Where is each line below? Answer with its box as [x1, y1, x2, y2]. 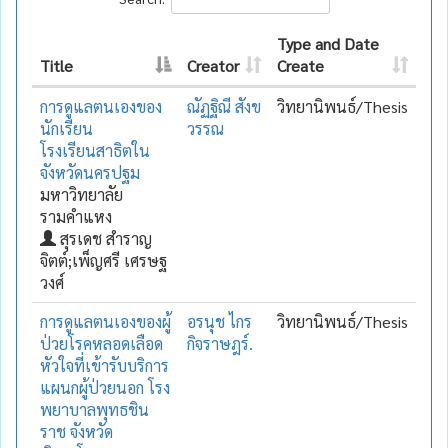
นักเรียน [40, 117, 93, 139]
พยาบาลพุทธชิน [40, 398, 149, 420]
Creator [187, 54, 239, 76]
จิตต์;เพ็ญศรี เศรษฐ [40, 249, 167, 271]
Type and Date [277, 32, 379, 54]
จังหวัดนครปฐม [40, 161, 140, 183]
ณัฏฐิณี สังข [187, 95, 261, 117]
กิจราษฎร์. [187, 332, 253, 354]
